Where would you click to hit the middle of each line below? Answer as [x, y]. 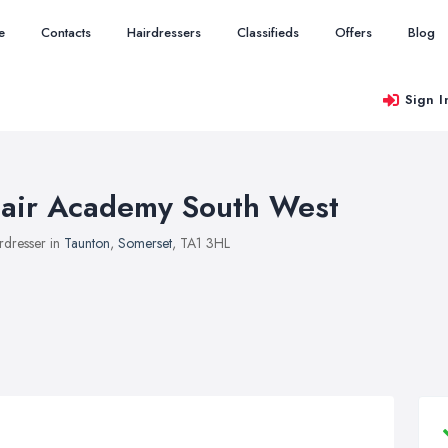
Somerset [145, 243]
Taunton [87, 243]
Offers [353, 32]
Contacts [66, 32]
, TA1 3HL [201, 243]
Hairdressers [164, 32]
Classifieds [268, 32]
